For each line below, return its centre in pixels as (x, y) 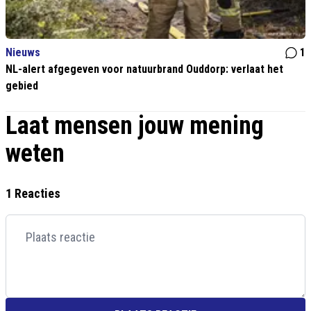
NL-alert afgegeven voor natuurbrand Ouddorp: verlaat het (144, 69)
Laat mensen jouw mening (135, 125)
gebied (22, 85)
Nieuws (23, 52)
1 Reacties (33, 193)
